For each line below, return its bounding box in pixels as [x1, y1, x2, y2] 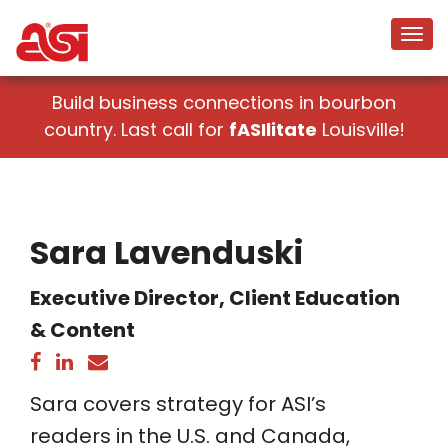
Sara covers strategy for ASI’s [30, 390, 326, 419]
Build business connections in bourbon [52, 90, 396, 115]
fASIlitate [228, 117, 317, 142]
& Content [30, 316, 135, 345]
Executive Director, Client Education [30, 284, 400, 313]
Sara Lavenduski [30, 230, 303, 276]
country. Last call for [43, 117, 229, 142]
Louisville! [316, 117, 405, 142]
